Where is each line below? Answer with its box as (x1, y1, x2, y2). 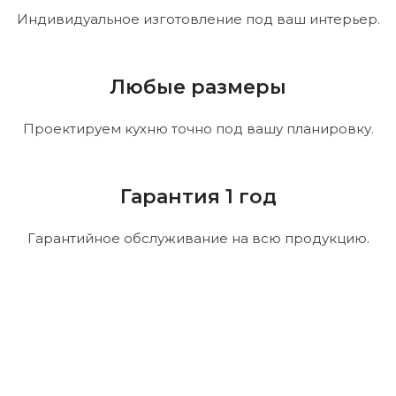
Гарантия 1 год (119, 185, 277, 209)
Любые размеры (110, 75, 286, 100)
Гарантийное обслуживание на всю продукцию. (27, 230, 369, 247)
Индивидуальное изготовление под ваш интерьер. (16, 11, 380, 28)
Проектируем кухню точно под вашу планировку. (22, 120, 374, 138)
